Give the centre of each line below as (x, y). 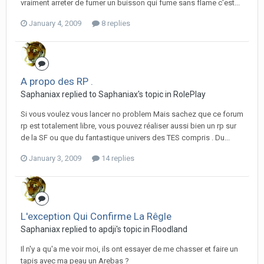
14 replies (117, 158)
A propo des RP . (57, 81)
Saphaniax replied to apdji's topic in (86, 229)
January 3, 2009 (55, 158)
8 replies (115, 23)
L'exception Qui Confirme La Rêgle (96, 216)
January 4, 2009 (55, 23)
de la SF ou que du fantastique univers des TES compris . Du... (125, 138)
